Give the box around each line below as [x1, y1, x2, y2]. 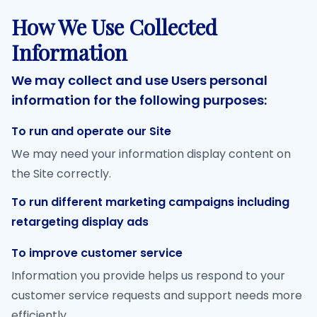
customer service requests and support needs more [11, 287, 302, 304]
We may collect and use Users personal [11, 71, 267, 89]
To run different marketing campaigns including [11, 194, 289, 210]
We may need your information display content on [11, 146, 291, 162]
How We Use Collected [11, 13, 217, 41]
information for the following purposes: [11, 91, 267, 109]
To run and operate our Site [11, 123, 171, 139]
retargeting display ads [11, 214, 149, 230]
